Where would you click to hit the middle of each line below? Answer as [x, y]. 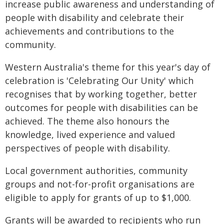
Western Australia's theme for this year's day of [108, 67]
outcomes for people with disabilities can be [101, 107]
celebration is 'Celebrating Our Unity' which [99, 80]
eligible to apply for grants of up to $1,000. [98, 197]
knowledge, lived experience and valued [90, 134]
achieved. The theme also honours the [87, 121]
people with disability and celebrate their [94, 17]
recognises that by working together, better [101, 94]
